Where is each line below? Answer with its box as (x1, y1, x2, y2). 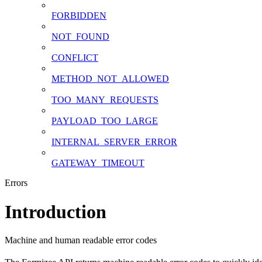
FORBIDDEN (51, 11, 106, 21)
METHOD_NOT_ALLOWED (51, 74, 169, 84)
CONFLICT (51, 53, 98, 63)
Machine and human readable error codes (5, 235, 157, 246)
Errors (5, 178, 27, 188)
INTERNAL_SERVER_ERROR (51, 137, 177, 147)
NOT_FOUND (51, 32, 109, 42)
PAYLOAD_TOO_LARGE (51, 116, 158, 126)
